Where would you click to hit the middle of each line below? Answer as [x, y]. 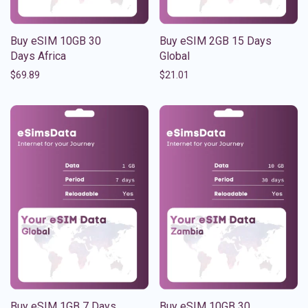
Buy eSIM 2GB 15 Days [216, 41]
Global [175, 56]
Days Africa [38, 56]
